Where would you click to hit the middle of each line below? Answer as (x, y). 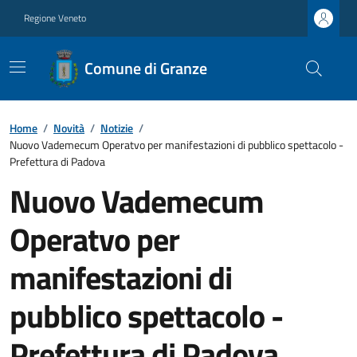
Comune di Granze (146, 68)
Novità (69, 128)
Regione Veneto (55, 18)
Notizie (117, 128)
